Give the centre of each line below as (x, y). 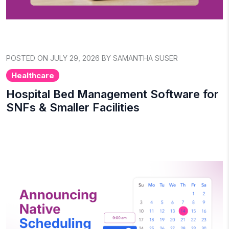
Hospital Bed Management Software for (112, 94)
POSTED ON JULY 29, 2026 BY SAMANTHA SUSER (92, 58)
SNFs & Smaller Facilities (73, 107)
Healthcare (32, 75)
